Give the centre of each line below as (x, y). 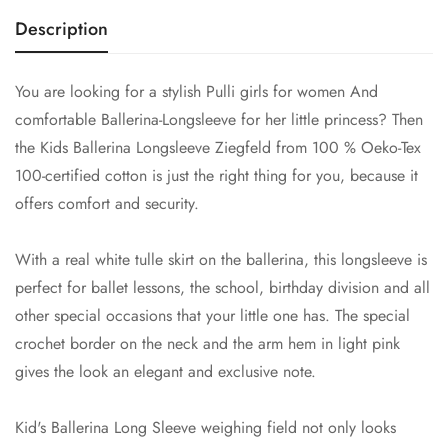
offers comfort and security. (107, 204)
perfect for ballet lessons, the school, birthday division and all (222, 288)
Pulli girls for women (275, 92)
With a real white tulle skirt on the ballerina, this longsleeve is (221, 260)
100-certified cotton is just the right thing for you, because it (216, 176)
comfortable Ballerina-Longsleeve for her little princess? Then (219, 120)
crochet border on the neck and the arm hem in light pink (207, 344)
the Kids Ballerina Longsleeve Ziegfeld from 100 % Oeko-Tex (218, 148)
